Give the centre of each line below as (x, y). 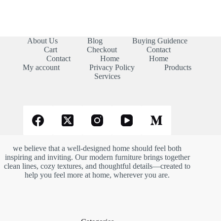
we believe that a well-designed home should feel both (97, 148)
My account (41, 67)
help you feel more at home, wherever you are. (97, 175)
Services (107, 76)
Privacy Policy (112, 67)
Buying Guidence (160, 40)
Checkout (102, 49)
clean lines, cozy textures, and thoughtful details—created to (97, 166)
